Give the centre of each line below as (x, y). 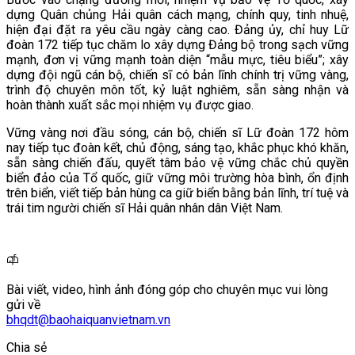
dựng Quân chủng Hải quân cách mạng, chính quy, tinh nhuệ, (177, 15)
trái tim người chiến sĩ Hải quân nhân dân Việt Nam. (145, 208)
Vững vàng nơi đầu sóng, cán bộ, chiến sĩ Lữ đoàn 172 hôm (177, 133)
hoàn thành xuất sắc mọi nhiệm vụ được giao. (130, 105)
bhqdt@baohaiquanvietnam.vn (88, 320)
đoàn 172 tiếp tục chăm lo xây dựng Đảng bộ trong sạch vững (177, 45)
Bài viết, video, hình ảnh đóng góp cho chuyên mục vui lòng (167, 290)
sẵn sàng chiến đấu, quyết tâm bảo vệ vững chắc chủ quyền (177, 163)
